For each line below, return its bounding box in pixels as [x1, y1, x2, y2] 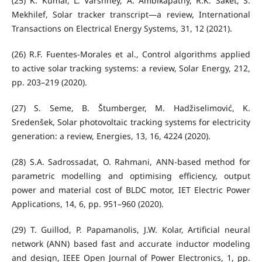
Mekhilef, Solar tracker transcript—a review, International [11, 9, 251, 20]
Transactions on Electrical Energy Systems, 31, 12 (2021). [11, 23, 232, 35]
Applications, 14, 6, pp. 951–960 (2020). [11, 198, 164, 210]
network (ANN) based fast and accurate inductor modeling [11, 238, 251, 250]
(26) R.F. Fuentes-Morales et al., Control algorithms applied [11, 49, 251, 60]
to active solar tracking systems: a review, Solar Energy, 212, [11, 63, 251, 74]
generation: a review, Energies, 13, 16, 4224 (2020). [11, 130, 211, 142]
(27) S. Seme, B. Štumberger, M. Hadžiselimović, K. [11, 102, 251, 114]
